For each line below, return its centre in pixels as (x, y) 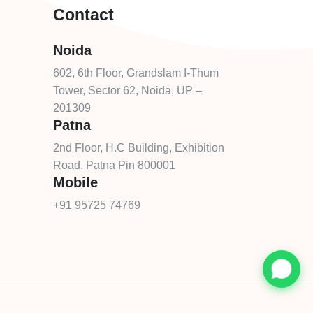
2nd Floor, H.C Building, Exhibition (139, 148)
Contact (83, 15)
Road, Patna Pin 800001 (114, 165)
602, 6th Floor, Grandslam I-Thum (136, 73)
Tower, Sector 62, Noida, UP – (128, 90)
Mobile (75, 182)
